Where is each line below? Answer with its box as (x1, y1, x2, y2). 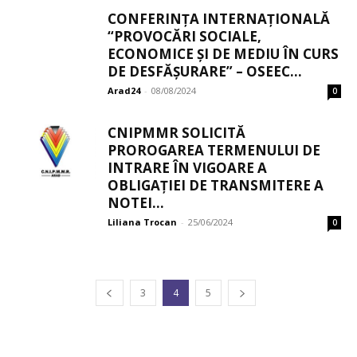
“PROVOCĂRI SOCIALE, (108, 27, 261, 46)
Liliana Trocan (108, 216, 177, 229)
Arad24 (108, 84, 140, 97)
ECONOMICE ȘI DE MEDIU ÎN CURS (108, 45, 339, 64)
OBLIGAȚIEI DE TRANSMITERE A (108, 176, 324, 195)
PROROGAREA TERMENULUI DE (108, 141, 320, 160)
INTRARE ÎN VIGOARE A (108, 159, 267, 178)
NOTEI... (108, 194, 164, 213)
